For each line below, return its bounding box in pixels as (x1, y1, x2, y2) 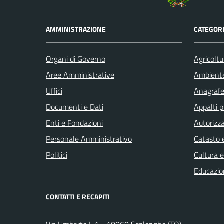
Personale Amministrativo (46, 132, 132, 145)
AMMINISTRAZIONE (46, 23, 106, 34)
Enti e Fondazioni (46, 116, 103, 129)
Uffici (46, 84, 62, 97)
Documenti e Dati (46, 100, 103, 113)
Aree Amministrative (46, 68, 114, 81)
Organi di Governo (46, 52, 105, 65)
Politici (46, 148, 67, 161)
